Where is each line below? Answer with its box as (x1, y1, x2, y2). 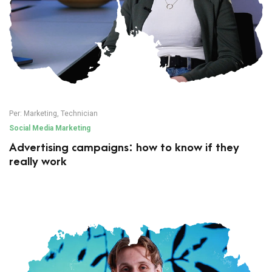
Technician (61, 109, 98, 118)
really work (9, 155, 67, 169)
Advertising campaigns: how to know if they (9, 141, 239, 155)
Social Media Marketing (9, 124, 90, 133)
